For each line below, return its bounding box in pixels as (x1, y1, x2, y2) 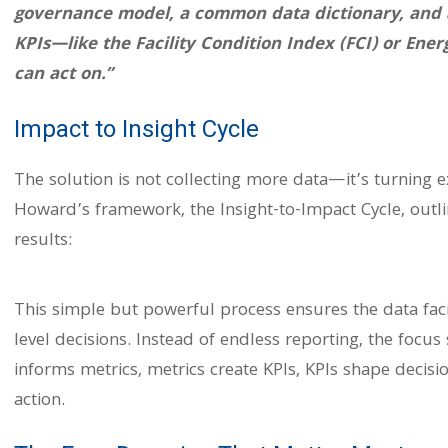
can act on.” (14, 61, 119, 90)
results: (14, 227, 72, 256)
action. (14, 387, 65, 416)
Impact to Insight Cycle (14, 115, 259, 143)
